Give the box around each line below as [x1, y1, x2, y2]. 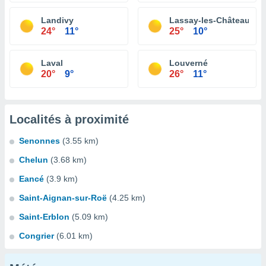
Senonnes [19, 136, 60, 145]
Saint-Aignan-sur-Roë [19, 193, 107, 202]
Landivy [41, 15, 74, 25]
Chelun [19, 155, 48, 164]
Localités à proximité [9, 113, 129, 126]
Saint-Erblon [19, 212, 69, 221]
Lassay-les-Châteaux [169, 15, 255, 25]
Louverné [169, 58, 208, 68]
